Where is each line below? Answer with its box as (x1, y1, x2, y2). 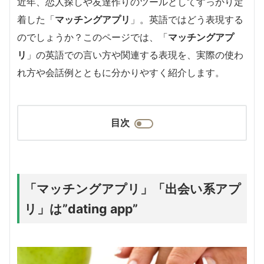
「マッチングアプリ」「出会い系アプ (24, 180, 241, 196)
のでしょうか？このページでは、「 (17, 31, 168, 43)
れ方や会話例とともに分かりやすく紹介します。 (17, 66, 225, 78)
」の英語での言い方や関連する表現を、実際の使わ (27, 48, 243, 61)
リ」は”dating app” (24, 200, 138, 216)
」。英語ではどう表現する (130, 13, 243, 25)
